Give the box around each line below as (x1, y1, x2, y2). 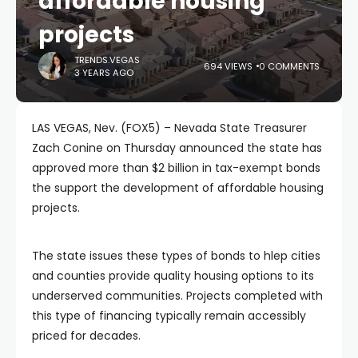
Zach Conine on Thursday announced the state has (32, 140, 322, 156)
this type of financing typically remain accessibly (32, 308, 306, 324)
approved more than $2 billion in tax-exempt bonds (32, 160, 320, 176)
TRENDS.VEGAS (74, 53, 140, 66)
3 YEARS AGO (74, 66, 133, 79)
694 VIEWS (204, 59, 253, 73)
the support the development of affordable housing (32, 180, 324, 196)
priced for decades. (32, 328, 141, 344)
